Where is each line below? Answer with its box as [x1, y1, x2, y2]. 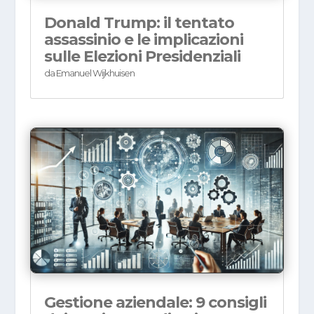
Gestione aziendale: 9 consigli [43, 293, 266, 313]
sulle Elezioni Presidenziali [43, 47, 240, 67]
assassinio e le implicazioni [43, 30, 243, 50]
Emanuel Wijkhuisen [55, 67, 135, 79]
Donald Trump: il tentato [43, 13, 234, 33]
